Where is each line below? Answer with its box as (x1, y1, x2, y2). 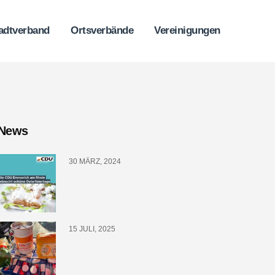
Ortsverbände (70, 25, 134, 36)
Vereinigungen (154, 25, 220, 36)
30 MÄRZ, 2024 (68, 157, 121, 166)
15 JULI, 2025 (68, 225, 115, 233)
